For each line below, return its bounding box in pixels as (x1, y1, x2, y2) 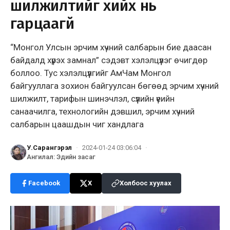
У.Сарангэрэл (27, 143, 72, 151)
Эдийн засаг (56, 152, 95, 161)
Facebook (28, 179, 60, 187)
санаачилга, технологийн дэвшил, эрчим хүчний (10, 106, 195, 117)
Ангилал (27, 152, 53, 161)
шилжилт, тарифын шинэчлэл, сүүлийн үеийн (10, 93, 175, 104)
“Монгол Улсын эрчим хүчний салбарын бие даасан (10, 42, 212, 52)
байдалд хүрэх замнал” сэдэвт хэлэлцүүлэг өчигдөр (10, 54, 207, 65)
